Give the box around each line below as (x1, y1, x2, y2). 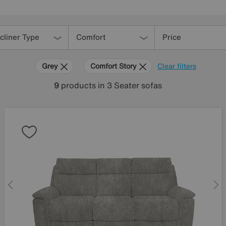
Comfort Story (90, 61, 139, 71)
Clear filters (157, 61, 196, 71)
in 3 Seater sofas (98, 79, 162, 91)
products (59, 79, 98, 91)
